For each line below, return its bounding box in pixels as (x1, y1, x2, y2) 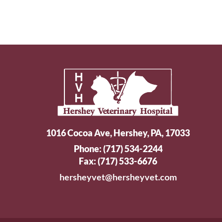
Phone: (73, 143, 103, 155)
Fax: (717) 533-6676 (79, 156, 157, 167)
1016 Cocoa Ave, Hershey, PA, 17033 (46, 127, 190, 138)
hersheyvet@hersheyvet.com (59, 171, 177, 183)
